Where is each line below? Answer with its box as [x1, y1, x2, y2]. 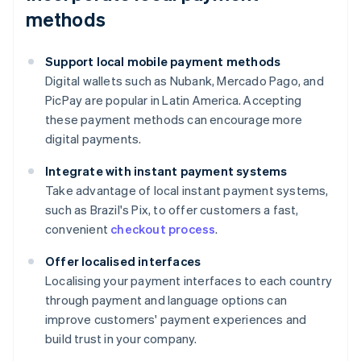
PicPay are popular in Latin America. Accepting [45, 92, 302, 109]
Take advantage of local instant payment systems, [45, 182, 329, 199]
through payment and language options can [45, 292, 287, 309]
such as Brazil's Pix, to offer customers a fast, [45, 201, 299, 218]
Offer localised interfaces [45, 253, 201, 270]
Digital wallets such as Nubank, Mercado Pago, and [45, 73, 324, 89]
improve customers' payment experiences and [45, 311, 307, 328]
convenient [45, 221, 111, 238]
